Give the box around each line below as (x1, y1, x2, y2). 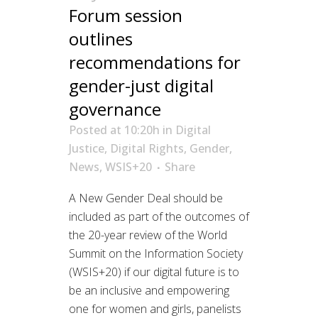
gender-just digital (69, 74, 214, 98)
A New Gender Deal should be (69, 190, 223, 207)
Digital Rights (110, 141, 184, 157)
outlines (69, 27, 133, 51)
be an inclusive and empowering (69, 283, 229, 299)
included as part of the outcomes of (69, 209, 249, 225)
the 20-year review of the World (69, 227, 227, 243)
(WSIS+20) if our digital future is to (69, 264, 239, 280)
